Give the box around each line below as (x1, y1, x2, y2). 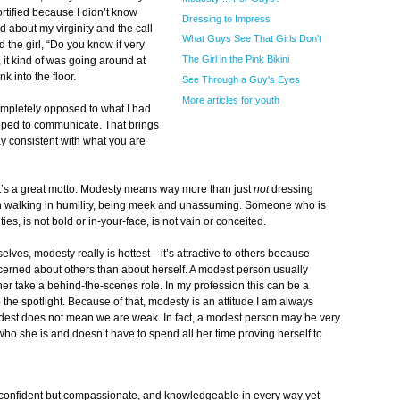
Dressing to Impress (182, 12, 271, 24)
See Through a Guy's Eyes (182, 73, 300, 85)
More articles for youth (182, 94, 279, 105)
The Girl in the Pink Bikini (182, 54, 289, 65)
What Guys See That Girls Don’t (182, 33, 321, 45)
